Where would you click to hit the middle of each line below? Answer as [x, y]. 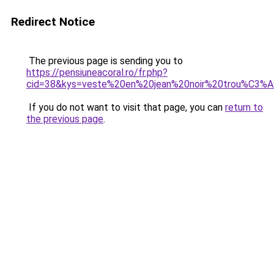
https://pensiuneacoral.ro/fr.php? [97, 72]
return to [244, 107]
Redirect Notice [53, 22]
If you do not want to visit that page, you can [126, 107]
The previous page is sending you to [105, 61]
